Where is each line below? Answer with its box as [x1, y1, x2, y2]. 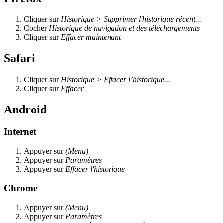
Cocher [24, 24, 49, 33]
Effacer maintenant [61, 33, 121, 42]
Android [4, 103, 47, 116]
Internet [4, 126, 36, 137]
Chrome [4, 183, 37, 194]
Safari [4, 52, 35, 65]
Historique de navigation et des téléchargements [49, 24, 200, 33]
